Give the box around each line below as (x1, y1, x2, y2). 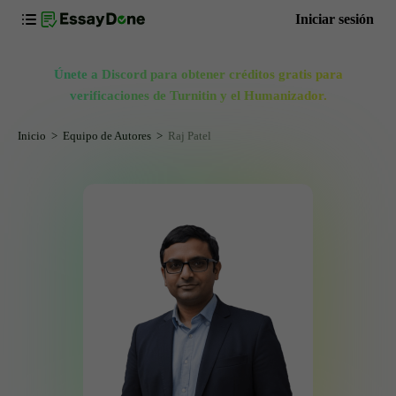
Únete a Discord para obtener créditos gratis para (53, 67, 343, 81)
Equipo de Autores (63, 129, 151, 142)
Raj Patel (168, 129, 211, 142)
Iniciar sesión (295, 11, 374, 27)
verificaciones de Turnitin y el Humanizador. (69, 88, 327, 103)
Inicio (18, 129, 46, 142)
